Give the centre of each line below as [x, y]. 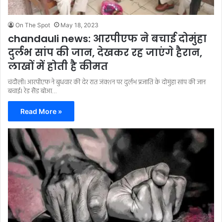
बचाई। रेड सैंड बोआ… [32, 91]
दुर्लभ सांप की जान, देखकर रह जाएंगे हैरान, [105, 52]
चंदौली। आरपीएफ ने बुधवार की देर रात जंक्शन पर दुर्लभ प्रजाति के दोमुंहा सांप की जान [107, 82]
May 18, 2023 [80, 25]
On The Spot [33, 25]
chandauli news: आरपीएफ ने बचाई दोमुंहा [107, 38]
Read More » [41, 111]
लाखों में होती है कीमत [58, 66]
